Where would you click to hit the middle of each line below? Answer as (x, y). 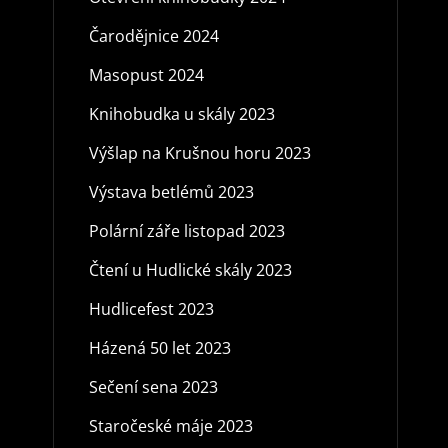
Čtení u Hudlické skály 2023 (190, 269)
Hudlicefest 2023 (151, 308)
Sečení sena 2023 (153, 386)
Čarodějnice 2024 (153, 35)
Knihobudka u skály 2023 (181, 113)
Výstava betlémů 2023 (171, 191)
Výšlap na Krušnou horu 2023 (199, 152)
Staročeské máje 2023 (170, 425)
